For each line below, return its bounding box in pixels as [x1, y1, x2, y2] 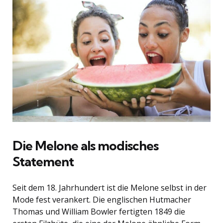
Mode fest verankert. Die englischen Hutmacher [12, 194, 191, 205]
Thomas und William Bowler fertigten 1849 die [12, 206, 185, 217]
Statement [12, 153, 74, 170]
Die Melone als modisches [12, 137, 158, 154]
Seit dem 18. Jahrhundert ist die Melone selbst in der [12, 182, 207, 193]
